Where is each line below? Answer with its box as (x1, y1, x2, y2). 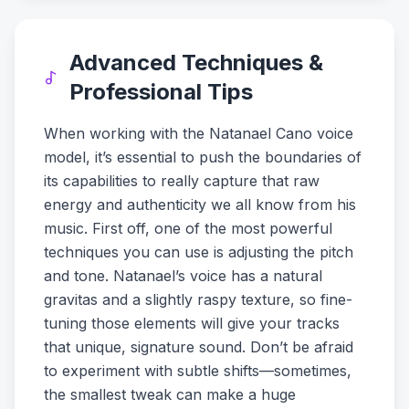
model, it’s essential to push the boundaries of (44, 148, 362, 166)
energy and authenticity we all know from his (44, 195, 356, 214)
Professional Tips (69, 79, 254, 105)
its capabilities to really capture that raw (44, 172, 320, 190)
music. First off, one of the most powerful (44, 219, 332, 237)
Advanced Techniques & (69, 49, 324, 76)
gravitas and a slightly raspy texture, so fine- (44, 290, 352, 309)
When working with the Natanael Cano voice (44, 124, 353, 142)
